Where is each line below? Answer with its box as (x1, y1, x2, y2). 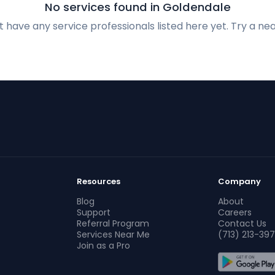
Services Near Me (77, 228, 150, 241)
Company (217, 176, 261, 187)
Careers (217, 206, 252, 219)
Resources (77, 176, 121, 187)
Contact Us (217, 217, 266, 230)
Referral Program (77, 217, 150, 230)
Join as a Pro (77, 239, 131, 252)
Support (77, 206, 111, 219)
